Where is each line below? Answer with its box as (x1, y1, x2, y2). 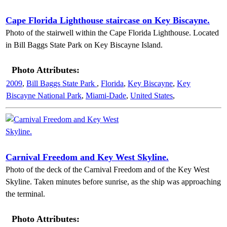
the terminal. (6, 190, 45, 198)
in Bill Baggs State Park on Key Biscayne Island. (6, 41, 163, 49)
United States (130, 91, 173, 100)
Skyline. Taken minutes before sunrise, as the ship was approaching (6, 177, 221, 186)
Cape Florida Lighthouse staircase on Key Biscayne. (6, 15, 210, 25)
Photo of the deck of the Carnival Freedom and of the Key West (6, 165, 209, 174)
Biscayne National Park (6, 91, 82, 100)
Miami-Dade (86, 91, 126, 100)
